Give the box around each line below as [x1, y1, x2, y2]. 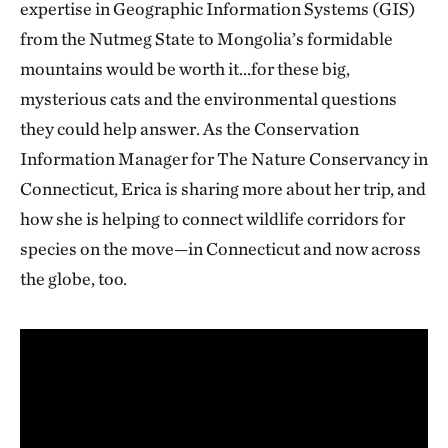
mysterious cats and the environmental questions [20, 87, 397, 109]
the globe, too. [20, 267, 127, 289]
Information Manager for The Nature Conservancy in [20, 147, 428, 169]
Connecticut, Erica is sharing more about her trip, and [20, 177, 426, 199]
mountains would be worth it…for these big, [20, 57, 350, 79]
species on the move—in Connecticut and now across [20, 237, 421, 259]
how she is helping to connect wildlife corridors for [20, 207, 405, 229]
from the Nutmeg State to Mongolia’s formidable [20, 27, 393, 49]
